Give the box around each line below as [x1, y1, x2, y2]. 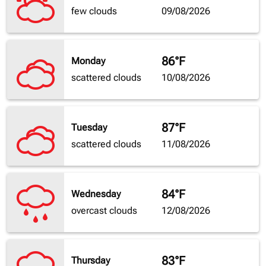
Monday [71, 55, 105, 67]
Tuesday [71, 122, 107, 134]
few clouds [71, 5, 117, 17]
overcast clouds [71, 205, 137, 217]
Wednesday [71, 188, 121, 200]
